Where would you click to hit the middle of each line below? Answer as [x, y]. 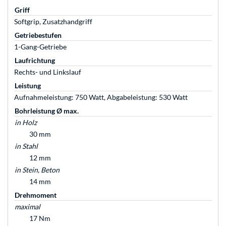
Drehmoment [36, 195]
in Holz [26, 123]
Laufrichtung [35, 61]
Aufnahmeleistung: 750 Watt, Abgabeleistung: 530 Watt [101, 97]
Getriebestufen [38, 35]
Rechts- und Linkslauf [48, 72]
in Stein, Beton [37, 170]
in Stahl [26, 146]
